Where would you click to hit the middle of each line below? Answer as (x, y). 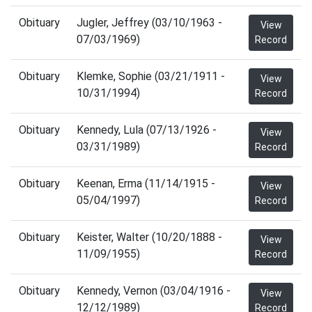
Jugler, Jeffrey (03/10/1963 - (149, 23)
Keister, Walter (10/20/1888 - (149, 237)
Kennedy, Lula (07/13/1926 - (147, 130)
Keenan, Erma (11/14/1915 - (146, 184)
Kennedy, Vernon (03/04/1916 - (154, 291)
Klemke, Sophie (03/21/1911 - (151, 76)
